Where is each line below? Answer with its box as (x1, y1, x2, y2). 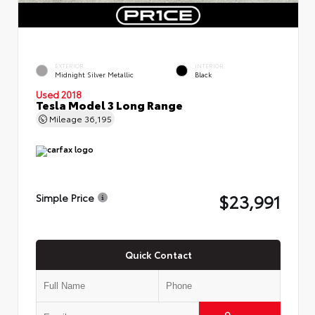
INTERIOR (195, 61, 224, 70)
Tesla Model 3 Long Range (36, 96, 183, 112)
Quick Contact (124, 247, 192, 261)
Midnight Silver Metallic (55, 70, 134, 79)
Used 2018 (36, 87, 82, 101)
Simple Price (36, 191, 94, 205)
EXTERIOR (55, 61, 84, 70)
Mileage (47, 112, 84, 124)
